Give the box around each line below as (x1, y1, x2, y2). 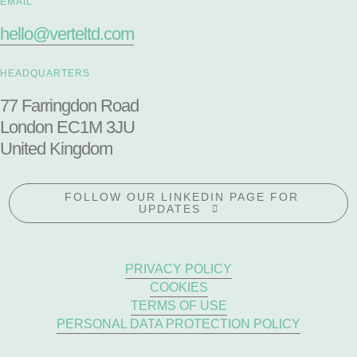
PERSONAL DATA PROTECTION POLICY (57, 316, 300, 331)
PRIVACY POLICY (125, 261, 232, 276)
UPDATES (138, 202, 201, 215)
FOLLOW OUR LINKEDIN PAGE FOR (65, 190, 299, 204)
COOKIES (149, 280, 208, 294)
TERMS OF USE (130, 298, 227, 312)
